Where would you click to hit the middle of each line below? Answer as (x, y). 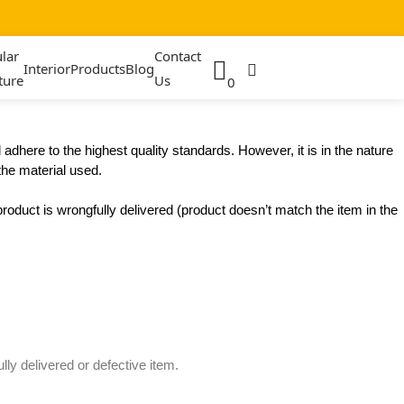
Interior (47, 68)
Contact (178, 56)
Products (98, 68)
